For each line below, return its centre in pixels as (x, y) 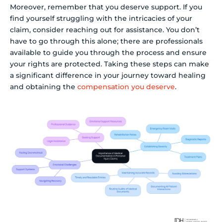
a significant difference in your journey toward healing (108, 75)
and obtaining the (44, 86)
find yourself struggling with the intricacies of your (101, 18)
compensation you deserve (126, 86)
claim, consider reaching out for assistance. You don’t (105, 29)
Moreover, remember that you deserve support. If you (106, 7)
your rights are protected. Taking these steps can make (110, 64)
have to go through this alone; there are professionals (106, 41)
